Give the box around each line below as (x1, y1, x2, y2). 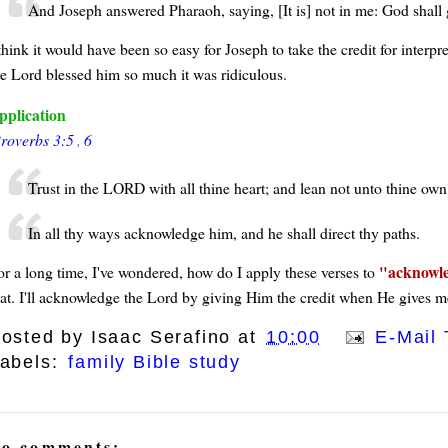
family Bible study (68, 351, 241, 372)
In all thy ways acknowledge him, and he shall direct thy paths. (27, 222, 420, 244)
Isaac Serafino (90, 326, 232, 347)
